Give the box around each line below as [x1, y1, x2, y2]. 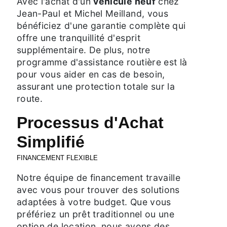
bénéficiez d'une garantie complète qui [17, 20, 186, 31]
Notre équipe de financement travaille [17, 172, 181, 183]
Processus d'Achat [17, 113, 164, 132]
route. [17, 93, 43, 104]
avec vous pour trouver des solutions [17, 184, 180, 195]
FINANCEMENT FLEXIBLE [17, 154, 98, 162]
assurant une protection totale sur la [17, 81, 175, 92]
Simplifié [17, 132, 85, 151]
